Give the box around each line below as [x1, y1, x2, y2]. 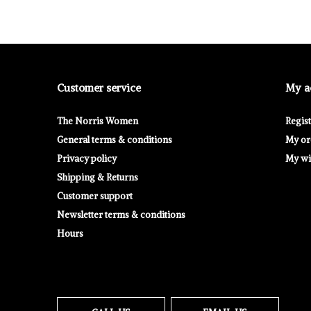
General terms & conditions [57, 134, 172, 146]
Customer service [57, 81, 141, 95]
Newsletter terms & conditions [57, 209, 185, 221]
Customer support [57, 190, 133, 203]
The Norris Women [57, 115, 138, 128]
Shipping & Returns [57, 171, 138, 184]
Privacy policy [57, 153, 117, 165]
